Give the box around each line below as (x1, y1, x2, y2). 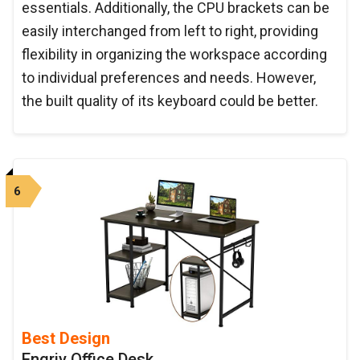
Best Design (22, 328, 110, 348)
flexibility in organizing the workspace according (22, 45, 327, 63)
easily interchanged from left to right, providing (22, 22, 318, 39)
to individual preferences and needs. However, (22, 68, 316, 86)
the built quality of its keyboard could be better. (22, 92, 321, 109)
